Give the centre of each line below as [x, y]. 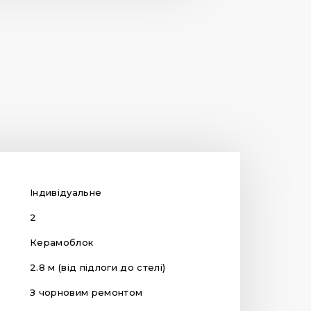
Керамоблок [62, 242]
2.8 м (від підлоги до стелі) [98, 267]
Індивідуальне [66, 192]
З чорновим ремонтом [86, 292]
